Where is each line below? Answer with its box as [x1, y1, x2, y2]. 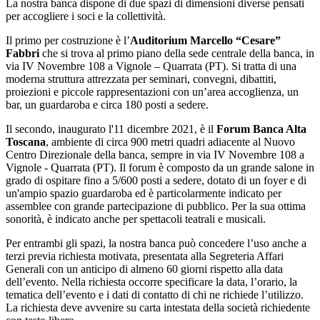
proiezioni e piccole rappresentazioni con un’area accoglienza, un [6, 85, 299, 98]
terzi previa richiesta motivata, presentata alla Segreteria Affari [6, 249, 284, 262]
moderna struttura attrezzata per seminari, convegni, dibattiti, [6, 72, 276, 85]
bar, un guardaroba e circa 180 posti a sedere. [6, 98, 209, 111]
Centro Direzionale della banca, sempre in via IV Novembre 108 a [6, 148, 304, 161]
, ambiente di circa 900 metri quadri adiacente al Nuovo [46, 135, 295, 148]
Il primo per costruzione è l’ [6, 34, 130, 46]
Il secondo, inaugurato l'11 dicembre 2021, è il [6, 122, 216, 135]
